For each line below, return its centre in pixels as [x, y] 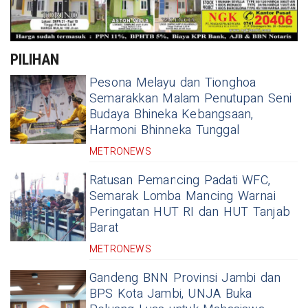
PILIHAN [35, 60]
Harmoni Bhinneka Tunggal [164, 131]
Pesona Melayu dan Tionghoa [173, 83]
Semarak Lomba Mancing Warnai [183, 197]
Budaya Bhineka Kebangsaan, [172, 115]
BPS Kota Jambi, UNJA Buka [171, 294]
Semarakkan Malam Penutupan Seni [191, 99]
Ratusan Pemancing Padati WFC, [180, 181]
